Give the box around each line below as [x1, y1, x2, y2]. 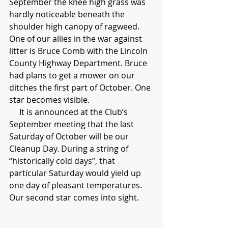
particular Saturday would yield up [9, 167, 143, 179]
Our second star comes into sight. [9, 191, 139, 203]
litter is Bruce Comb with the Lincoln [9, 45, 150, 56]
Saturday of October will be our [9, 130, 131, 142]
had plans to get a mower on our [9, 69, 137, 81]
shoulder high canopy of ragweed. [9, 20, 141, 32]
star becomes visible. [9, 94, 90, 105]
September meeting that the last [9, 118, 136, 130]
